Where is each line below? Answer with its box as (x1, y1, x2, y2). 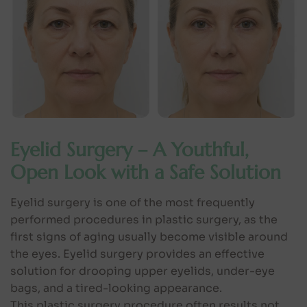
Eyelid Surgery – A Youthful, (10, 137, 249, 162)
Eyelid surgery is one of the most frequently (10, 195, 255, 210)
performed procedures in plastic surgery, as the (10, 212, 278, 227)
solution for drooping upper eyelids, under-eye (10, 263, 275, 278)
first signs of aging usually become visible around (10, 229, 288, 244)
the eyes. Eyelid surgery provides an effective (10, 246, 265, 261)
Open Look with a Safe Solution (10, 160, 281, 184)
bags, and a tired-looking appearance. (10, 280, 222, 295)
